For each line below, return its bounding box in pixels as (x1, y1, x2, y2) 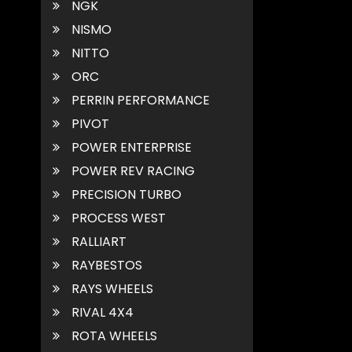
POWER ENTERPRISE (71, 137, 192, 156)
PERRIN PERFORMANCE (71, 90, 210, 109)
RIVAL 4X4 (71, 302, 134, 321)
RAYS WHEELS (71, 279, 153, 298)
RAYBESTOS (71, 255, 142, 274)
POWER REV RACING (71, 161, 195, 180)
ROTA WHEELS (71, 326, 157, 345)
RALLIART (71, 232, 126, 251)
